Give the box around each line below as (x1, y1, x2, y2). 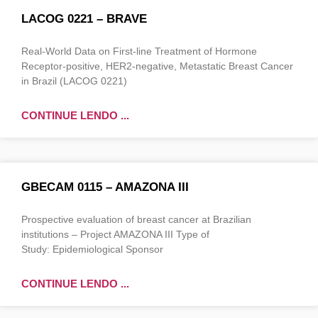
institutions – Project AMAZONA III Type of (21, 228, 209, 240)
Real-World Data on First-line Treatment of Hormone (21, 45, 257, 57)
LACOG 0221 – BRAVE (21, 11, 147, 26)
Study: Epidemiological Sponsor (21, 243, 163, 255)
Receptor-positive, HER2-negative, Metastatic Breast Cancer (21, 60, 293, 72)
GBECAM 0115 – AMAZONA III (21, 180, 189, 194)
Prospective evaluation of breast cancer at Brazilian (21, 213, 251, 225)
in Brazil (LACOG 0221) (21, 75, 127, 87)
